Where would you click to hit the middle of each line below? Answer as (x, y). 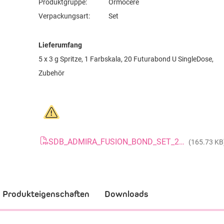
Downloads (126, 194)
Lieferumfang (60, 45)
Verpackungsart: (64, 16)
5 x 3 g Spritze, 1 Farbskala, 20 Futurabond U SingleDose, (126, 59)
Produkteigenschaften (46, 194)
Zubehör (51, 73)
